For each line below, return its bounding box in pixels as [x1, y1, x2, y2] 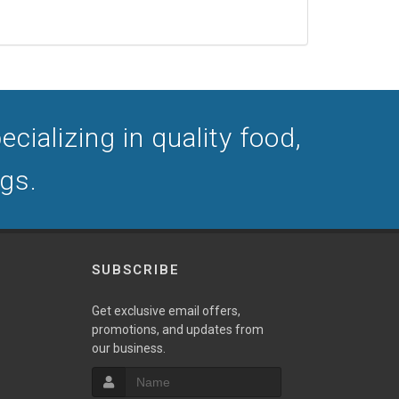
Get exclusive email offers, [91, 304, 240, 318]
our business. [91, 341, 166, 355]
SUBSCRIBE [91, 262, 180, 278]
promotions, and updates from [91, 322, 264, 337]
